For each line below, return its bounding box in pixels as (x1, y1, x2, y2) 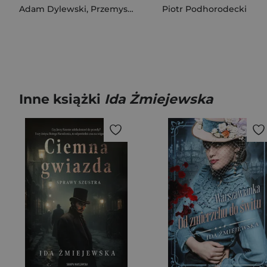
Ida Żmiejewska (104, 91, 213, 107)
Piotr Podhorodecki (162, 4, 247, 14)
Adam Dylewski (19, 4, 86, 14)
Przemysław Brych (91, 4, 128, 14)
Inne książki (19, 91, 104, 107)
